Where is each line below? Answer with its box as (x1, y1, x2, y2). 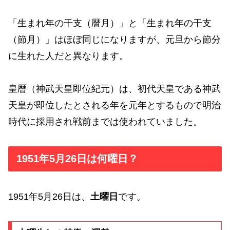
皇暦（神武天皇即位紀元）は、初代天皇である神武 (8, 84, 221, 94)
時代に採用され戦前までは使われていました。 (8, 117, 202, 127)
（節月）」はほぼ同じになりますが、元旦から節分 (8, 34, 221, 45)
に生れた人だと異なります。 (8, 50, 128, 61)
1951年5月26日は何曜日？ (16, 153, 138, 165)
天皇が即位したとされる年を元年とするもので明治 (8, 100, 221, 111)
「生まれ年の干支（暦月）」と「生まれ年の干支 (8, 17, 212, 28)
